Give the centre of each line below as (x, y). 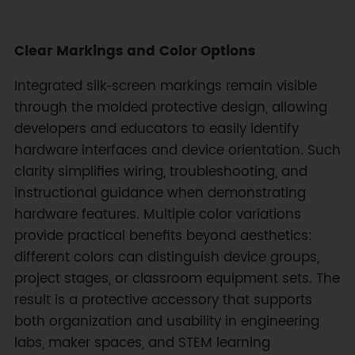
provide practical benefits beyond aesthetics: (163, 237)
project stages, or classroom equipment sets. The (177, 279)
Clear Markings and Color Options (134, 51)
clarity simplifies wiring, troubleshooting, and (160, 172)
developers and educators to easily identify (156, 130)
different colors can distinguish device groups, (166, 258)
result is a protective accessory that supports (163, 301)
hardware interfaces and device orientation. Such (177, 151)
